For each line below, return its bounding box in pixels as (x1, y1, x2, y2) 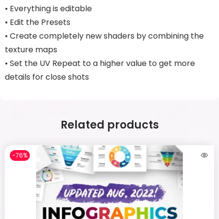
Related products (60, 117, 159, 132)
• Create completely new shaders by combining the (5, 30, 204, 42)
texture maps (5, 44, 57, 55)
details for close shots (5, 71, 89, 83)
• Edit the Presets (5, 17, 70, 28)
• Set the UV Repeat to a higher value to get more (5, 58, 195, 69)
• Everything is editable (5, 3, 92, 14)
